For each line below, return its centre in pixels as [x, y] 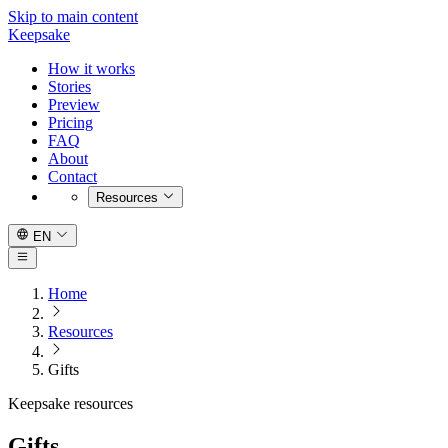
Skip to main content [73, 16]
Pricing [70, 122]
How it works [91, 68]
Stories [69, 86]
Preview [74, 104]
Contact [72, 176]
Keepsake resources [70, 403]
